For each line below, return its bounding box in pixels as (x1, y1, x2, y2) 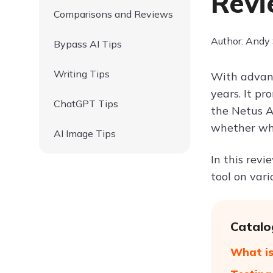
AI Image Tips (54, 127, 116, 140)
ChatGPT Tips (54, 97, 118, 110)
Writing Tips (54, 68, 110, 80)
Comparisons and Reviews (54, 8, 173, 20)
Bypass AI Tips (54, 38, 122, 50)
